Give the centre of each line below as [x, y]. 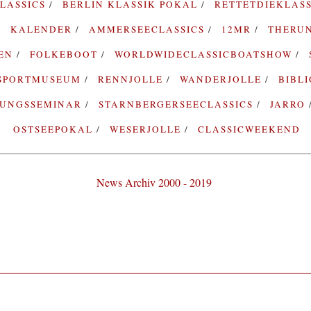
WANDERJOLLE [222, 79]
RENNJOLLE [132, 79]
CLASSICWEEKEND [249, 129]
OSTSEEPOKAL [54, 129]
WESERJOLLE [147, 129]
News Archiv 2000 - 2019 [154, 182]
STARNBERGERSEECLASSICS [178, 104]
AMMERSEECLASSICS [148, 29]
